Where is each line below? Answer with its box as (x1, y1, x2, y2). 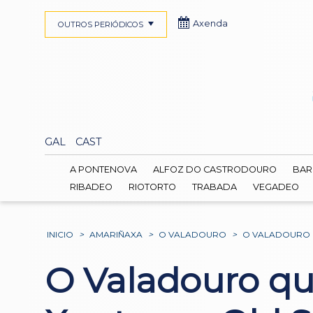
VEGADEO (252, 181, 299, 192)
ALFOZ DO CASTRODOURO (152, 164, 277, 175)
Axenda (193, 18, 228, 29)
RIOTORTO (128, 181, 176, 192)
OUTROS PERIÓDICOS (57, 20, 143, 29)
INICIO (47, 228, 74, 240)
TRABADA (191, 181, 237, 192)
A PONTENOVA (69, 164, 137, 175)
